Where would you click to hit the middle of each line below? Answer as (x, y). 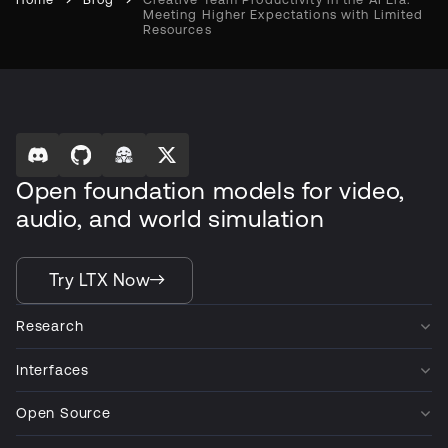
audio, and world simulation (170, 218)
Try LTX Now (100, 279)
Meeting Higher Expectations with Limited (283, 15)
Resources (177, 30)
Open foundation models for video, (210, 190)
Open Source (63, 413)
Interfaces (52, 369)
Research (50, 326)
